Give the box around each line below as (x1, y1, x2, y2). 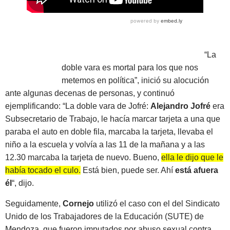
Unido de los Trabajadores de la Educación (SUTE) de (5, 212, 204, 221)
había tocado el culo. (5, 166, 81, 175)
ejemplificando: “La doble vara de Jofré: (5, 102, 150, 111)
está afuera (175, 166, 218, 175)
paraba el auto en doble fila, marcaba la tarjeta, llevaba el (5, 127, 213, 137)
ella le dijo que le (161, 153, 223, 162)
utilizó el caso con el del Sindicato (96, 199, 220, 208)
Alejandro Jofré (150, 102, 210, 111)
